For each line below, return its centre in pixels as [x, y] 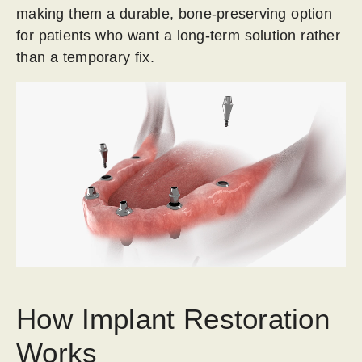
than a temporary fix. [85, 57]
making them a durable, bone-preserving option [174, 14]
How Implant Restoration [173, 318]
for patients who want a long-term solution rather [178, 36]
